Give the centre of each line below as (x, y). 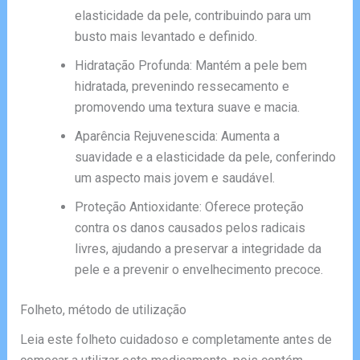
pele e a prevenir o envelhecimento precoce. (198, 269)
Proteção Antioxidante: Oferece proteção (189, 207)
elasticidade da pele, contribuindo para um (192, 15)
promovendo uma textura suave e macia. (187, 107)
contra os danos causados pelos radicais (190, 227)
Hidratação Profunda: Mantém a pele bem (190, 65)
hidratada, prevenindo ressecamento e (182, 86)
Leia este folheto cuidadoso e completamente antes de (176, 340)
